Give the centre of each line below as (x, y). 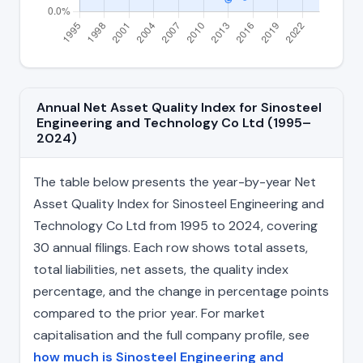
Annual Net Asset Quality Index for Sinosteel (179, 108)
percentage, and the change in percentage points (181, 292)
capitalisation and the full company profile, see (171, 335)
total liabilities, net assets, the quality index (161, 270)
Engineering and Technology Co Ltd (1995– (174, 123)
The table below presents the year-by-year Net (175, 182)
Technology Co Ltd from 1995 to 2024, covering (175, 226)
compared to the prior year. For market (149, 314)
